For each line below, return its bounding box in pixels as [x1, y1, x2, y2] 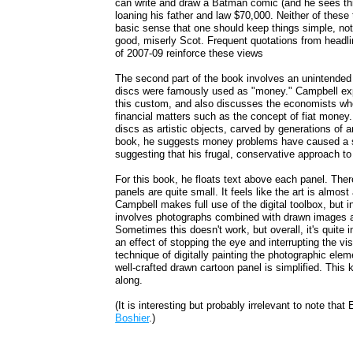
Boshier [115, 312, 150, 325]
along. [115, 274, 143, 287]
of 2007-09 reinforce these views [115, 47, 264, 60]
